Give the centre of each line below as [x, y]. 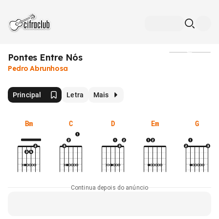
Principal [27, 95]
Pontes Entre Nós [45, 57]
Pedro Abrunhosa [38, 68]
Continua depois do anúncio [109, 187]
